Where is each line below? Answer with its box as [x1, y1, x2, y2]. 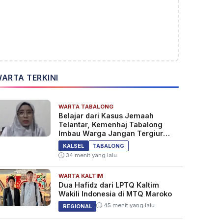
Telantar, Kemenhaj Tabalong [58, 120, 163, 129]
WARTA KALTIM [58, 172, 103, 180]
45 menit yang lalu [102, 202, 155, 209]
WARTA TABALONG [58, 103, 113, 110]
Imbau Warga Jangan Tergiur [58, 129, 163, 138]
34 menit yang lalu [64, 152, 117, 159]
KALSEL [62, 142, 84, 150]
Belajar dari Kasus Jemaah [58, 111, 154, 120]
